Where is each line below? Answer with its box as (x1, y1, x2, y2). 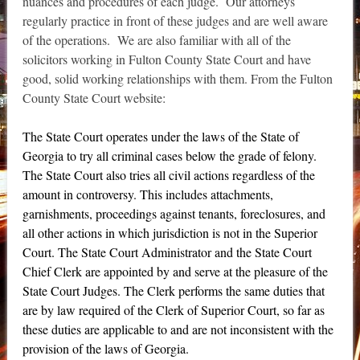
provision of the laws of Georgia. (22, 340, 189, 358)
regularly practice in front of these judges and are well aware (22, 12, 328, 30)
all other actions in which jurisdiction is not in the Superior (22, 224, 317, 242)
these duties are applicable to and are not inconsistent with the (22, 321, 333, 338)
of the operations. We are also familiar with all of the (22, 31, 291, 49)
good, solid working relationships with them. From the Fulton (22, 70, 333, 88)
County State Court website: (22, 89, 166, 107)
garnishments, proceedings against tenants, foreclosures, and (22, 205, 325, 223)
